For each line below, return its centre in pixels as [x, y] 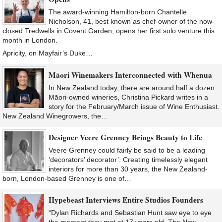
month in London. [30, 40]
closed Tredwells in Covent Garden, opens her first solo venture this [109, 31]
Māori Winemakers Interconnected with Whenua [130, 75]
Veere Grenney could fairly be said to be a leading [127, 150]
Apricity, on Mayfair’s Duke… [48, 53]
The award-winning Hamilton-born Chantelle [118, 12]
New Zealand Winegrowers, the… [55, 116]
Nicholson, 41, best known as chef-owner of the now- [132, 22]
